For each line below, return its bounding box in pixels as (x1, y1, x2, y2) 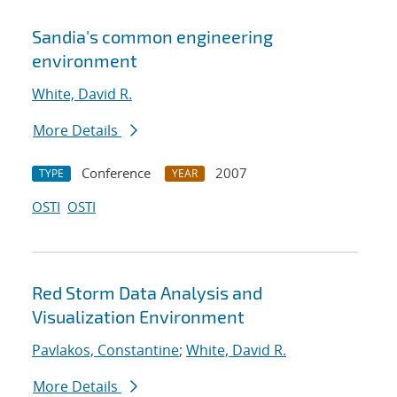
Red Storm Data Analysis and (32, 282, 262, 304)
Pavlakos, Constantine (32, 340, 179, 361)
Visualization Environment (32, 306, 245, 328)
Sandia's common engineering (32, 26, 273, 48)
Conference (82, 164, 151, 183)
